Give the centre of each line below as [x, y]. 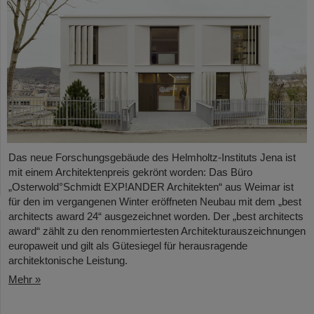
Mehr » [25, 280]
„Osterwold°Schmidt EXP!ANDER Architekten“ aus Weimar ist [151, 187]
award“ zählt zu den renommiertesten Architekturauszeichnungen [157, 231]
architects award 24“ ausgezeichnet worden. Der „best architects [156, 217]
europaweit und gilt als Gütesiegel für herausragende [128, 246]
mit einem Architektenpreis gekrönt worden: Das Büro [130, 172]
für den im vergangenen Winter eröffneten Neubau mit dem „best [155, 202]
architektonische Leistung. [68, 261]
